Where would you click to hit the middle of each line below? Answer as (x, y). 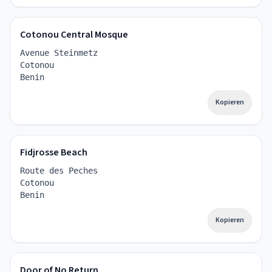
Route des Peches (59, 171)
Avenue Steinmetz (59, 53)
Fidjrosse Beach (54, 152)
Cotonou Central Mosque (74, 35)
